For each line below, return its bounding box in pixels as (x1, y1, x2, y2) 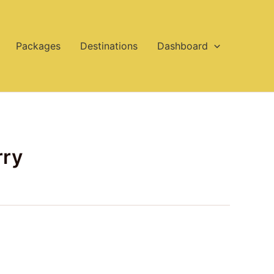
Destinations (80, 40, 138, 52)
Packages (16, 40, 61, 52)
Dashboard (157, 40, 209, 52)
